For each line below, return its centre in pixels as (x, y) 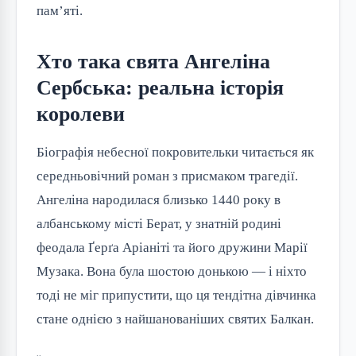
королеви (81, 114)
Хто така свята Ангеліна (153, 62)
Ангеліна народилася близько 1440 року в (159, 200)
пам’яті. (60, 11)
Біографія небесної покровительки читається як (175, 152)
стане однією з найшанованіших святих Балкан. (175, 319)
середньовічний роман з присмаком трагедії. (167, 176)
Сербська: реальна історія (160, 88)
